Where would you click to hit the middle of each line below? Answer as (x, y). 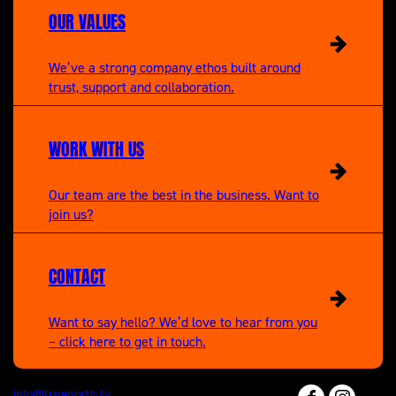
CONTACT (77, 274)
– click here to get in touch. (127, 341)
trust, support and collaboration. (141, 86)
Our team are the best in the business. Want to (184, 194)
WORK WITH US (96, 147)
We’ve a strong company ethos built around (175, 67)
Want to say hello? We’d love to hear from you (183, 321)
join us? (71, 213)
